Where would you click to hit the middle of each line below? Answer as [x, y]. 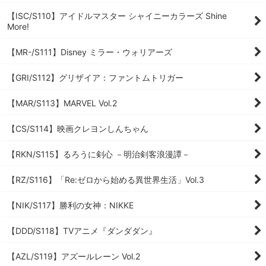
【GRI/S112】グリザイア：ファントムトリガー [95, 77]
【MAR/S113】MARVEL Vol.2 [62, 103]
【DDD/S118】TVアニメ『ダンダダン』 [82, 231]
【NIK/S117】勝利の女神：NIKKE [70, 205]
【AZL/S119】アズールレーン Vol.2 [74, 256]
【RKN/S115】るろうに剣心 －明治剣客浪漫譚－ [99, 154]
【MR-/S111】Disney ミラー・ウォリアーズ [90, 52]
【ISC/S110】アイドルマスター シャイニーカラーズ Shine [117, 16]
